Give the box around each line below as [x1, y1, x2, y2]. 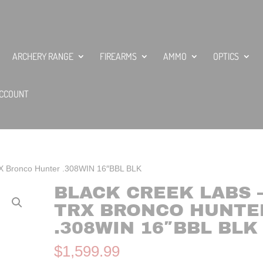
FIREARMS [100, 50, 137, 62]
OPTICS [213, 50, 239, 62]
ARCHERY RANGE [12, 50, 73, 62]
